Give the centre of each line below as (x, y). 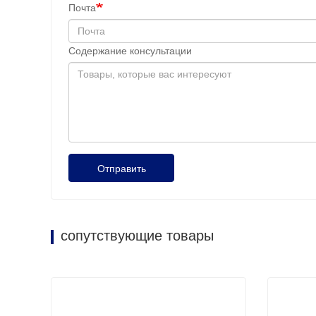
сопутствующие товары (137, 236)
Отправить (121, 169)
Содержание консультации (130, 51)
